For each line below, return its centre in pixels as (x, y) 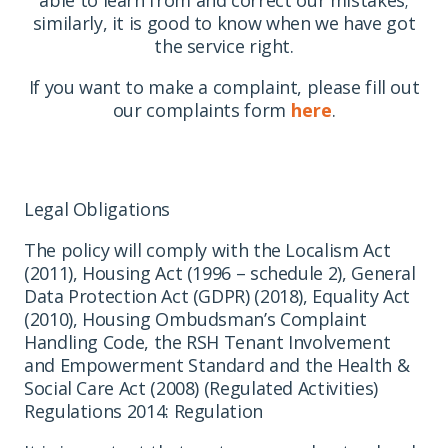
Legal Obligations (97, 208)
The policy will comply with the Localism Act (207, 249)
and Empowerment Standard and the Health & (217, 364)
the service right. (224, 45)
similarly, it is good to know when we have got (224, 22)
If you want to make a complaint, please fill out (224, 86)
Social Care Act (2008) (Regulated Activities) (201, 387)
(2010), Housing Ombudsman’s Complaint (195, 318)
